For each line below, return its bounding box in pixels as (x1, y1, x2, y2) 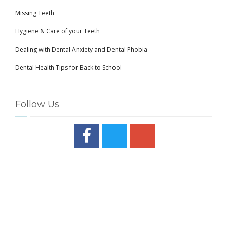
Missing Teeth (15, 9, 54, 17)
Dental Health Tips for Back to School (15, 63, 122, 72)
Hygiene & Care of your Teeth (15, 27, 100, 35)
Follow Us (15, 99, 59, 110)
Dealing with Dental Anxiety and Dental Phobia (15, 45, 147, 54)
